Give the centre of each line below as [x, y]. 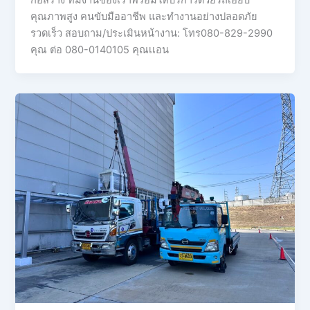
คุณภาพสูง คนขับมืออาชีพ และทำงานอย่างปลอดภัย [144, 17]
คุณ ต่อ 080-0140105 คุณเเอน [100, 50]
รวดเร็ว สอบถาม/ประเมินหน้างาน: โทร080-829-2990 [152, 34]
